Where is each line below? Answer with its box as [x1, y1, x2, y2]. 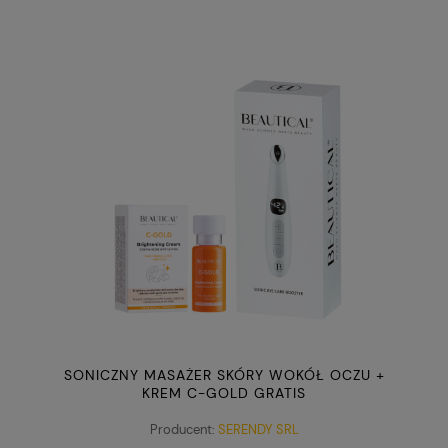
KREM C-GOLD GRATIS [142, 383, 306, 402]
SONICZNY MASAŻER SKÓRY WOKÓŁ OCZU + [63, 365, 385, 384]
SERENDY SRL [217, 421, 299, 439]
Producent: [149, 421, 215, 439]
